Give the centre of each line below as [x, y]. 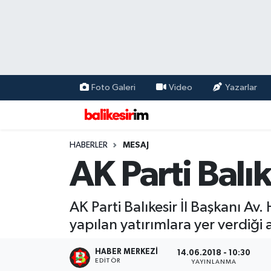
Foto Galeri [113, 87]
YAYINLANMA [214, 262]
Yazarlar [241, 87]
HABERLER [88, 145]
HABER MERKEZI [127, 252]
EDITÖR [108, 260]
